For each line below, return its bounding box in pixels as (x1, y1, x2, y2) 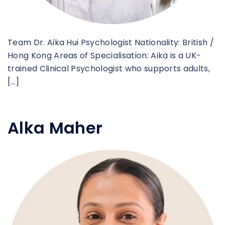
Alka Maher (8, 116, 103, 139)
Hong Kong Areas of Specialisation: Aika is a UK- (8, 49, 201, 61)
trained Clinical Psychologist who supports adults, (8, 62, 210, 74)
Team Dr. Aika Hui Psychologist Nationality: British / (8, 36, 214, 48)
